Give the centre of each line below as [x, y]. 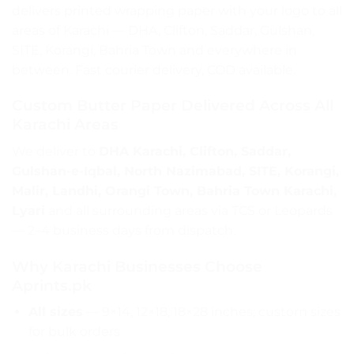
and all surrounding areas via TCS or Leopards [189, 210]
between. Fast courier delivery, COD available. [154, 70]
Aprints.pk [52, 285]
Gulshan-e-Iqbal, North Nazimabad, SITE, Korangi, [175, 171]
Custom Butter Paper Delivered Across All [173, 105]
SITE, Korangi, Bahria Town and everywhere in [154, 50]
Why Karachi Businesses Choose [137, 266]
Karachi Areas [65, 124]
